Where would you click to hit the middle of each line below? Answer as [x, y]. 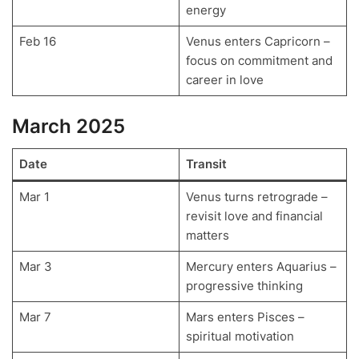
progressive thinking [244, 286]
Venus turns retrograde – [256, 197]
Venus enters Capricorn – [258, 41]
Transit [206, 164]
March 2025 [69, 127]
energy [206, 10]
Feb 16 [37, 41]
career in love [224, 79]
